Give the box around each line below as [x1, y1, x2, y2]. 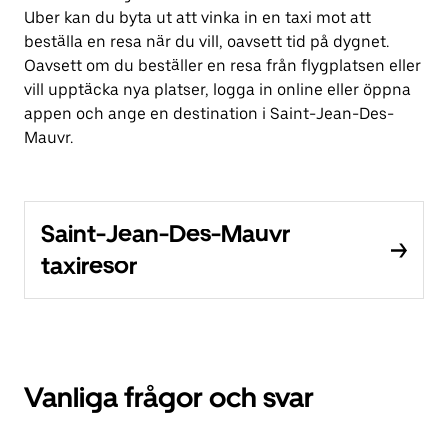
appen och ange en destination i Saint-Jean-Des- [24, 104, 394, 124]
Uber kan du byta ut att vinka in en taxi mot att [24, 8, 371, 28]
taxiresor [41, 251, 137, 281]
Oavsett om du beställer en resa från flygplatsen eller [24, 56, 421, 76]
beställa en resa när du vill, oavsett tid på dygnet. [24, 32, 389, 52]
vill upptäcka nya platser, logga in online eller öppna [24, 80, 411, 100]
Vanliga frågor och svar [24, 380, 314, 415]
